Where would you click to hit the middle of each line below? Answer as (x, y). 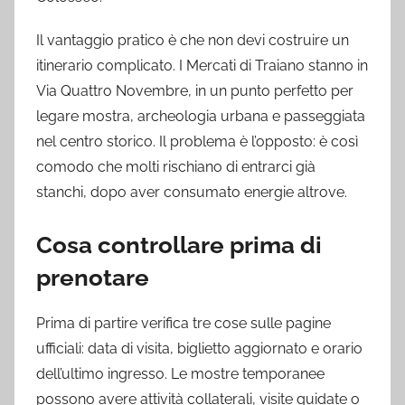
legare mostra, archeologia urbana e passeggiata (201, 116)
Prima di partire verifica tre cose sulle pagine (184, 324)
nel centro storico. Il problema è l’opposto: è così (197, 141)
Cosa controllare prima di (179, 245)
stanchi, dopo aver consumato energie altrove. (192, 192)
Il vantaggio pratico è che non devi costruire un (193, 40)
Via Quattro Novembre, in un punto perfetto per (195, 90)
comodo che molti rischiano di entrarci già (176, 166)
